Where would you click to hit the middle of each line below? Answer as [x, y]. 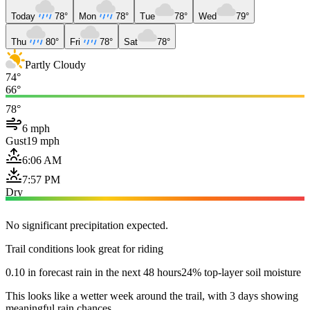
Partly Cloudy [55, 64]
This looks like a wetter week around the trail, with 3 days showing [152, 295]
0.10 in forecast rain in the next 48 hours [93, 272]
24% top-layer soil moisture [241, 272]
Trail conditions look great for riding [84, 248]
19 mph [43, 140]
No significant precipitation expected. [87, 225]
